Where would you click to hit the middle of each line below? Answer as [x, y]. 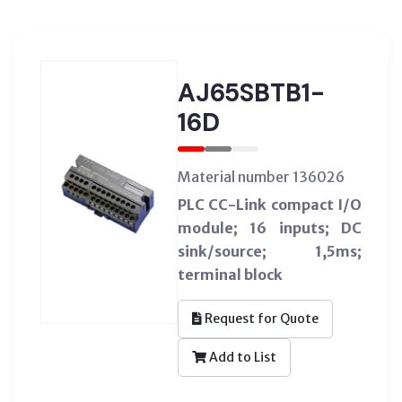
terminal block [230, 274]
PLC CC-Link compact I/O [269, 204]
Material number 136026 [261, 176]
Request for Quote [260, 318]
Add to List [241, 357]
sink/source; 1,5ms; [269, 251]
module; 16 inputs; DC [269, 227]
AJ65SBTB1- [251, 92]
